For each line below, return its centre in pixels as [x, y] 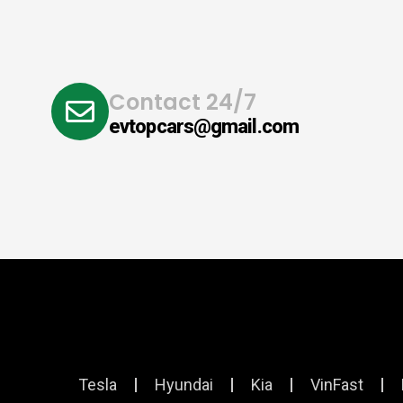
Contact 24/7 [183, 102]
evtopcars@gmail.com [204, 126]
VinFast [337, 385]
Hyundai [184, 385]
